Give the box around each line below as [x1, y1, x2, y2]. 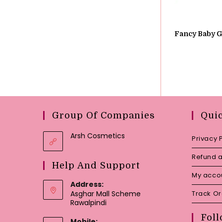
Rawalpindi [70, 197, 107, 208]
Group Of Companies [52, 110, 155, 120]
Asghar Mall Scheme [70, 188, 141, 199]
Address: [70, 179, 104, 189]
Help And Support [52, 160, 140, 170]
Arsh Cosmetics [70, 130, 125, 141]
